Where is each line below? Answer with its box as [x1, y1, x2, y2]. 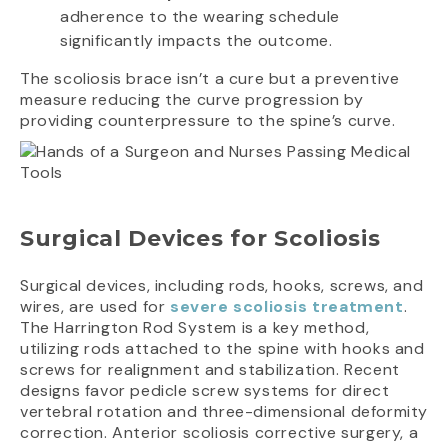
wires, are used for [20, 296, 170, 318]
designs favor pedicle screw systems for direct [20, 380, 390, 402]
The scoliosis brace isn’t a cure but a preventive [20, 68, 400, 90]
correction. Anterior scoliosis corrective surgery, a [20, 422, 419, 444]
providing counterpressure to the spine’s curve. [20, 110, 396, 132]
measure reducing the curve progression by [20, 89, 364, 111]
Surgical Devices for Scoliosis [20, 225, 381, 253]
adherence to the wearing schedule [60, 6, 340, 28]
